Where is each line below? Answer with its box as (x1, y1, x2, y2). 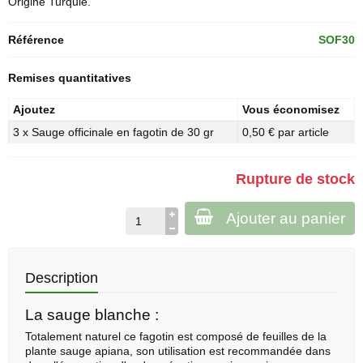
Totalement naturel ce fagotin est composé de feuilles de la (25, 330, 327, 343)
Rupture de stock (236, 171, 355, 187)
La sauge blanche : (25, 306, 159, 323)
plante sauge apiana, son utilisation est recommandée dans (25, 344, 331, 357)
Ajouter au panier (226, 210, 345, 227)
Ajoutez (12, 103, 55, 116)
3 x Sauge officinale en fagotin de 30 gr (12, 126, 214, 139)
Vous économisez (241, 103, 340, 116)
